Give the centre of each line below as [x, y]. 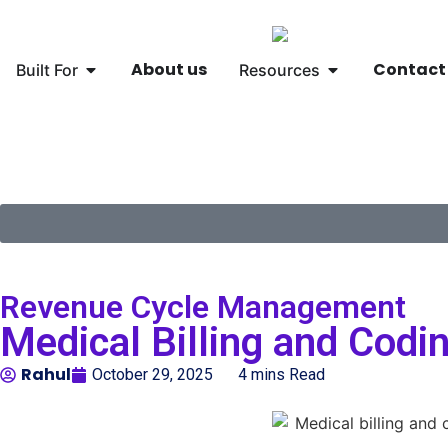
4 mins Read [281, 374]
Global [50, 158]
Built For [47, 69]
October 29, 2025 [152, 374]
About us [169, 69]
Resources [279, 69]
